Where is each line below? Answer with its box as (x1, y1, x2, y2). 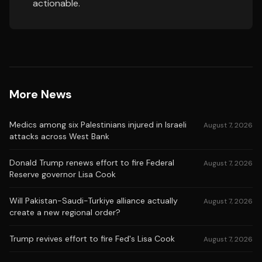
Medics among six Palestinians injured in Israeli (9, 119, 187, 130)
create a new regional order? (9, 207, 120, 218)
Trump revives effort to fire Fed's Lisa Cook (9, 233, 175, 244)
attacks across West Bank (9, 131, 109, 142)
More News (9, 87, 72, 102)
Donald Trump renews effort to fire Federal (9, 157, 174, 168)
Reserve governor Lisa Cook (9, 169, 116, 180)
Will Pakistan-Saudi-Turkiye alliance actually (9, 195, 178, 206)
